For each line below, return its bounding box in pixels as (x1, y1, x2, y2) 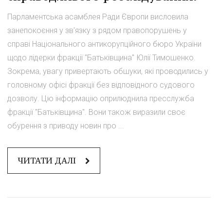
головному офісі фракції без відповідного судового (7, 80, 195, 90)
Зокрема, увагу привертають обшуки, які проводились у (7, 66, 208, 76)
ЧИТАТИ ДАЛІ (18, 155, 78, 166)
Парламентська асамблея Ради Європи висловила (7, 12, 188, 21)
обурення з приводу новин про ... (7, 121, 124, 130)
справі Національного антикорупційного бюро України (7, 39, 201, 49)
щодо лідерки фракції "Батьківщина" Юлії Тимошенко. (7, 53, 196, 62)
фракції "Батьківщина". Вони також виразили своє (7, 107, 185, 117)
